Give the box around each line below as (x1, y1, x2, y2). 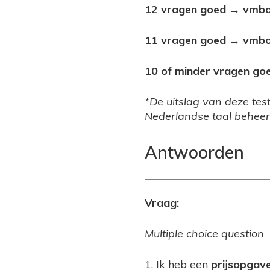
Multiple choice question (145, 227, 264, 241)
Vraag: (145, 196, 179, 210)
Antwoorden (145, 142, 244, 163)
